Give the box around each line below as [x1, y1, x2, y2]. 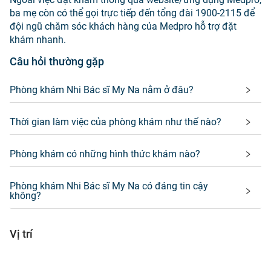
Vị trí [10, 227, 33, 240]
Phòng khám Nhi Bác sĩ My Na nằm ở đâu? [10, 83, 194, 96]
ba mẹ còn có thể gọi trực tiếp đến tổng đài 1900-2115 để [10, 7, 255, 19]
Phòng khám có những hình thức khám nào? [10, 148, 200, 160]
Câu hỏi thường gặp [10, 54, 104, 68]
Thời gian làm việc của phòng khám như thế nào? [10, 116, 221, 128]
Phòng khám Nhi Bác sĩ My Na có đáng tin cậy [10, 180, 208, 192]
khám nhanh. [10, 33, 66, 45]
